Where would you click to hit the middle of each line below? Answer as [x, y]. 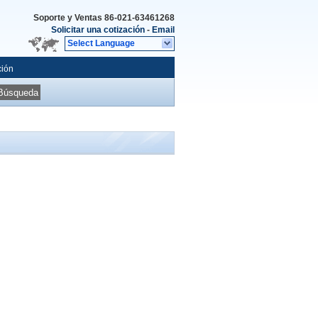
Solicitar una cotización [98, 30]
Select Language [101, 43]
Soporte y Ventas [69, 18]
